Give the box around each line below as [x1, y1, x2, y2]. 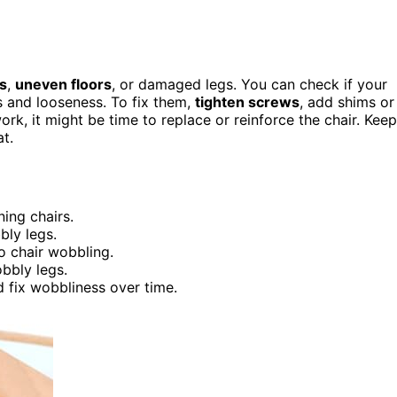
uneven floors [15, 74, 112, 93]
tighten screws [195, 92, 300, 111]
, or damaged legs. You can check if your [112, 74, 387, 93]
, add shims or [300, 92, 394, 111]
